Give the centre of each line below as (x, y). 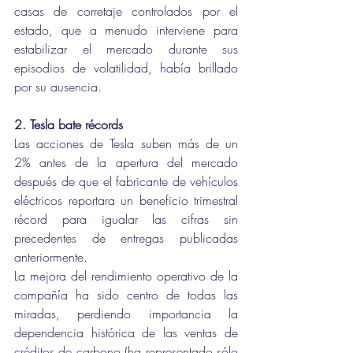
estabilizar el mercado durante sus (126, 49)
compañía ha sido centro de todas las (126, 295)
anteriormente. (51, 257)
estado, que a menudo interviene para (126, 30)
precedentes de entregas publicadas (126, 238)
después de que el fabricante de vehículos (126, 181)
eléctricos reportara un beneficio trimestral (126, 200)
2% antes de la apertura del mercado (126, 162)
